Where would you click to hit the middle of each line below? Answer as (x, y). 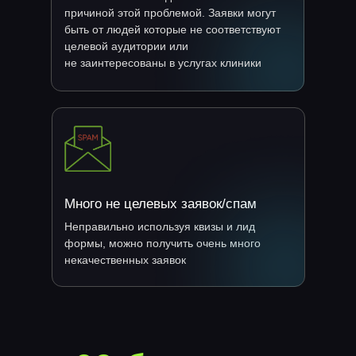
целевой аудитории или (126, 46)
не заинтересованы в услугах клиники (163, 63)
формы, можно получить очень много (163, 243)
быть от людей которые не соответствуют (172, 29)
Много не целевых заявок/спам (161, 204)
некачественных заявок (125, 260)
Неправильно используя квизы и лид (160, 226)
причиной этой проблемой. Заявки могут (170, 13)
